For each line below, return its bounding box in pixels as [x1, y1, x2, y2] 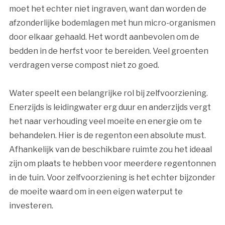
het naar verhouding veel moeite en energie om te [9, 117, 202, 127]
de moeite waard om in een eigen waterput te [9, 187, 183, 197]
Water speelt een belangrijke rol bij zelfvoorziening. [9, 88, 208, 98]
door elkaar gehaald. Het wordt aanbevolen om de [9, 32, 199, 42]
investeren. [9, 201, 53, 211]
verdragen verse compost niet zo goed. [9, 60, 159, 70]
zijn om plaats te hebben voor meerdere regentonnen [9, 159, 216, 169]
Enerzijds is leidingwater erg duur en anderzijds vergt [9, 102, 211, 113]
